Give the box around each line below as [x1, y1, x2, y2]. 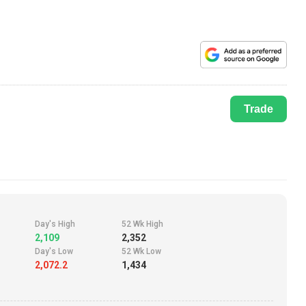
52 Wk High [121, 219, 163, 229]
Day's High [35, 219, 76, 229]
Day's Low [35, 247, 74, 257]
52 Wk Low [121, 247, 161, 257]
